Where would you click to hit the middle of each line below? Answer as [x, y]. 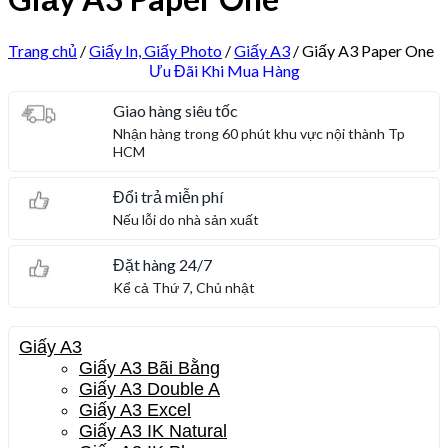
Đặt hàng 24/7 [163, 264]
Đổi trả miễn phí [168, 196]
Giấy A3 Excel [135, 409]
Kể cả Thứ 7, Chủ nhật [184, 287]
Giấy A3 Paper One [366, 50]
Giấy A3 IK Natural [153, 430]
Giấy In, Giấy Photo [155, 50]
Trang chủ [42, 50]
